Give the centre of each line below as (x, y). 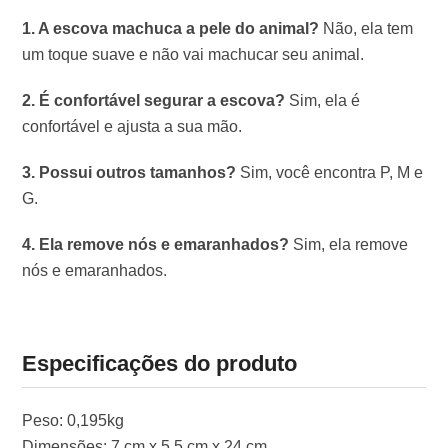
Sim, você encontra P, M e (329, 172)
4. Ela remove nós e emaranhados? (155, 244)
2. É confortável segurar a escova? (153, 100)
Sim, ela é (322, 100)
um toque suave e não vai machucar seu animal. (193, 54)
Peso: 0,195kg (73, 420)
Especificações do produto (159, 363)
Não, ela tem (366, 28)
